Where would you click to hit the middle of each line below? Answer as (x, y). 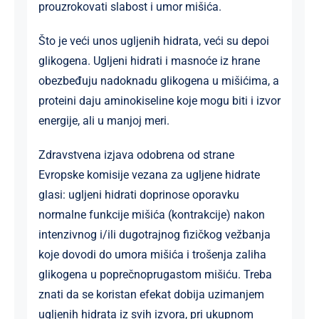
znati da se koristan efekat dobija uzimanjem (151, 294)
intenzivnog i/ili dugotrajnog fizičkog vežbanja (154, 234)
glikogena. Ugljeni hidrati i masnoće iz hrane (149, 61)
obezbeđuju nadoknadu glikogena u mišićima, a (158, 80)
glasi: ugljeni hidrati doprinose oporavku (138, 194)
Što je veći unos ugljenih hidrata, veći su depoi (153, 41)
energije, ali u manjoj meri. (104, 120)
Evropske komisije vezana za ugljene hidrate (149, 174)
